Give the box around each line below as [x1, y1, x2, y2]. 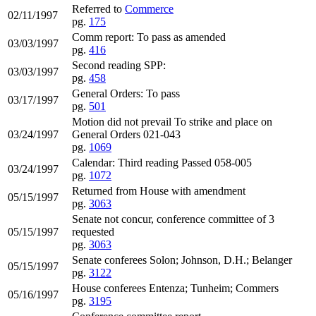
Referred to [72, 2, 125, 15]
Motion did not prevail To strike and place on [72, 115, 272, 128]
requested [72, 225, 114, 238]
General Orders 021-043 [72, 128, 181, 140]
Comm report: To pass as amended [72, 30, 226, 43]
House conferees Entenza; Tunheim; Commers [72, 281, 279, 294]
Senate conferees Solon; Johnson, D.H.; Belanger [72, 253, 292, 266]
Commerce [125, 2, 174, 15]
